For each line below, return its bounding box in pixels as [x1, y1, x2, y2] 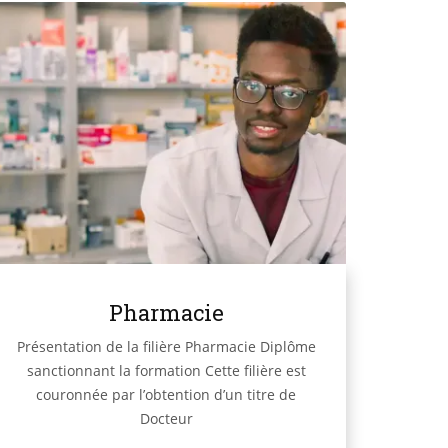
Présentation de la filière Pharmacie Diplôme [16, 337, 316, 357]
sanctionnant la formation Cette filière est [26, 361, 306, 381]
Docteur [139, 409, 193, 429]
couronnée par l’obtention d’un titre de [36, 385, 296, 405]
